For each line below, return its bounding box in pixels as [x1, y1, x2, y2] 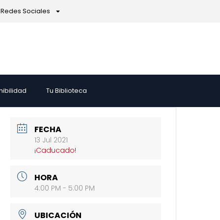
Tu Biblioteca [46, 86, 87, 95]
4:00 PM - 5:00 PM [34, 183, 95, 193]
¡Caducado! [34, 145, 77, 155]
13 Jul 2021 [34, 135, 68, 145]
